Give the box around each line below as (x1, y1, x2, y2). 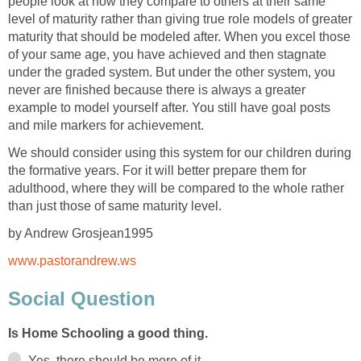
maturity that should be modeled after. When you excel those (8, 29, 351, 44)
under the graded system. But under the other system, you (8, 64, 335, 79)
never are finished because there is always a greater (8, 82, 305, 97)
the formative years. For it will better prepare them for (8, 163, 306, 177)
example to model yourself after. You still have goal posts (8, 100, 330, 114)
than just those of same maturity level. (8, 198, 222, 213)
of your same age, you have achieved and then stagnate (8, 47, 326, 61)
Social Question (8, 288, 156, 310)
